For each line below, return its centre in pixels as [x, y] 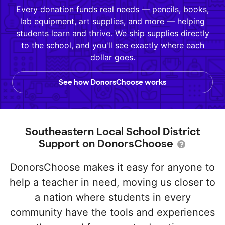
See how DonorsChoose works [113, 82]
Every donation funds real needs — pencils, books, [113, 9]
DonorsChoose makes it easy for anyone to [113, 167]
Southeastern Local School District [113, 132]
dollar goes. [113, 57]
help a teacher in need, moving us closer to [113, 182]
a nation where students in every [113, 197]
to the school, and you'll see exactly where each [113, 45]
